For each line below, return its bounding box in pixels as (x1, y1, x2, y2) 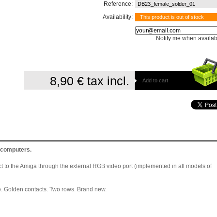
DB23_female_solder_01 (138, 1, 195, 7)
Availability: (103, 14, 133, 20)
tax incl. (84, 74, 129, 88)
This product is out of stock (140, 14, 204, 20)
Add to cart (142, 77, 168, 83)
